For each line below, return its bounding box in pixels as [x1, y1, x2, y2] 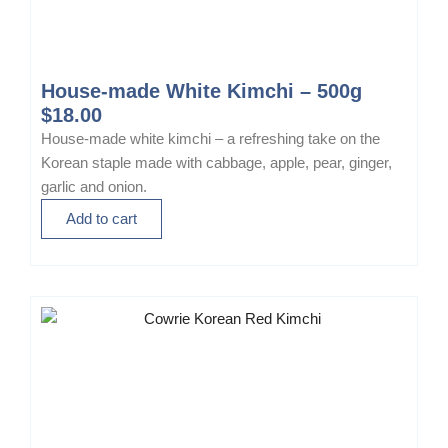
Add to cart [66, 211, 137, 228]
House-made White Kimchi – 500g [41, 80, 362, 103]
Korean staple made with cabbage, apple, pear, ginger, [41, 155, 392, 172]
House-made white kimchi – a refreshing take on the [41, 131, 380, 148]
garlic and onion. [41, 179, 147, 196]
